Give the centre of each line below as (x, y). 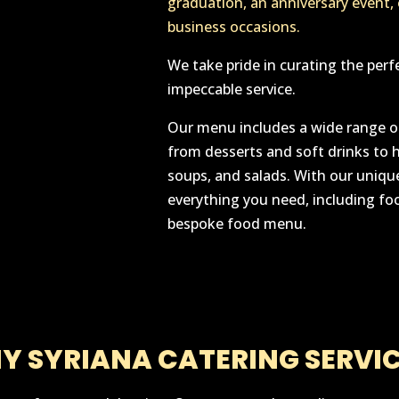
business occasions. (233, 27)
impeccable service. (231, 90)
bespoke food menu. (236, 224)
